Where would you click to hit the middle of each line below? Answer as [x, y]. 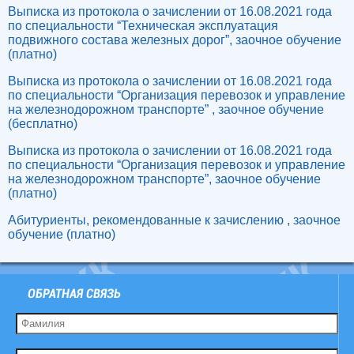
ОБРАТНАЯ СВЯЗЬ [74, 294]
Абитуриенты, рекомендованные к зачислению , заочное [174, 220]
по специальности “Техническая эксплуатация [143, 26]
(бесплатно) [43, 124]
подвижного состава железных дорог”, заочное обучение [175, 40]
